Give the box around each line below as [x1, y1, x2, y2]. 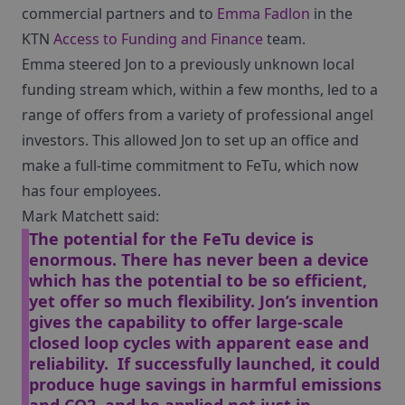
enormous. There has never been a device [29, 248, 369, 270]
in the [310, 3, 353, 24]
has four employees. [22, 180, 161, 201]
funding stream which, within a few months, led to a [22, 79, 378, 99]
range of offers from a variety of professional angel [22, 104, 373, 125]
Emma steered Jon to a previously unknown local [22, 53, 354, 74]
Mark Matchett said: [22, 205, 159, 226]
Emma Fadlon [217, 3, 310, 24]
